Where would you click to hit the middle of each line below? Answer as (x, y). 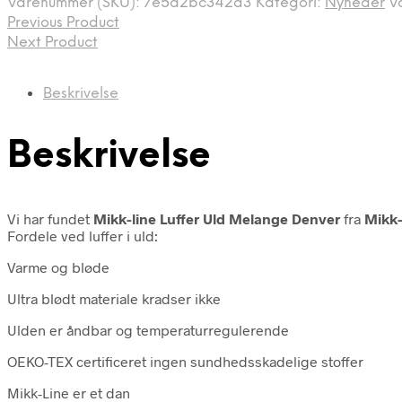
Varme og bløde (58, 267)
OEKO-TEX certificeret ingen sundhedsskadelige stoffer (185, 361)
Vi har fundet (50, 218)
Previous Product (63, 22)
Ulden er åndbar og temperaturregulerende (148, 329)
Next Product (52, 42)
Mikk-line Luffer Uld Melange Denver (217, 218)
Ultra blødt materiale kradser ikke (114, 298)
